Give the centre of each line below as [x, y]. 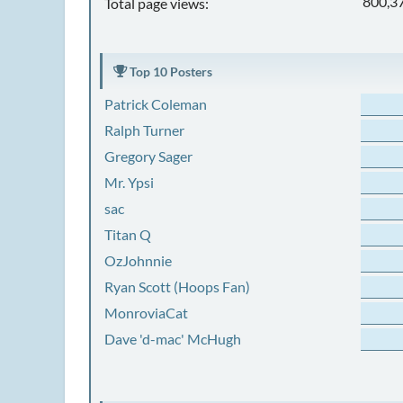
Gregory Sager [149, 156]
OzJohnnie [139, 260]
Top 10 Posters [170, 72]
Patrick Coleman [156, 104]
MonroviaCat [147, 313]
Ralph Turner [145, 130]
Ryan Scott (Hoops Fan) [178, 287]
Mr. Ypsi [130, 182]
